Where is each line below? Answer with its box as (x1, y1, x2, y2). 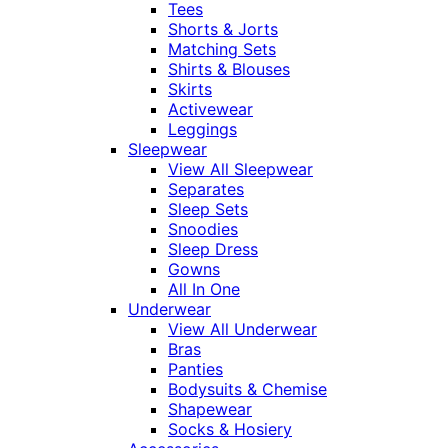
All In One (168, 279, 240, 300)
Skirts (168, 79, 212, 100)
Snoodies (168, 219, 238, 240)
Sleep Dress (168, 239, 258, 260)
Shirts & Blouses (168, 59, 290, 80)
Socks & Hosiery (168, 419, 292, 440)
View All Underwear (168, 319, 317, 340)
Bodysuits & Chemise (168, 379, 327, 400)
